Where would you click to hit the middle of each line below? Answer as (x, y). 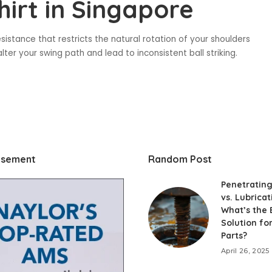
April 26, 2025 (245, 251)
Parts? (234, 236)
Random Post (180, 159)
